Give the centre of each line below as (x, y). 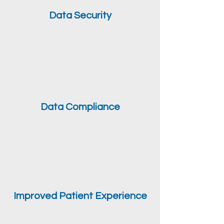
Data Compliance (80, 107)
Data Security (80, 15)
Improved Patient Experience (80, 196)
